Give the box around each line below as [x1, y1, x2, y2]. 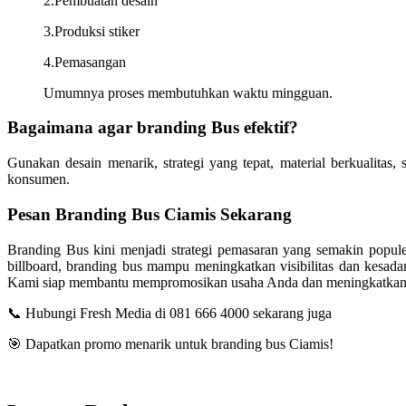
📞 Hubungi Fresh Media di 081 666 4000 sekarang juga [7, 304, 332, 321]
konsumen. [7, 171, 70, 188]
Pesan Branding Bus [7, 204, 164, 224]
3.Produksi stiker [43, 23, 140, 39]
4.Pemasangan [43, 53, 126, 70]
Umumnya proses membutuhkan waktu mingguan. [43, 84, 333, 101]
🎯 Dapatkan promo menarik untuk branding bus [7, 335, 289, 352]
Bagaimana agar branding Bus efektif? [7, 118, 298, 138]
